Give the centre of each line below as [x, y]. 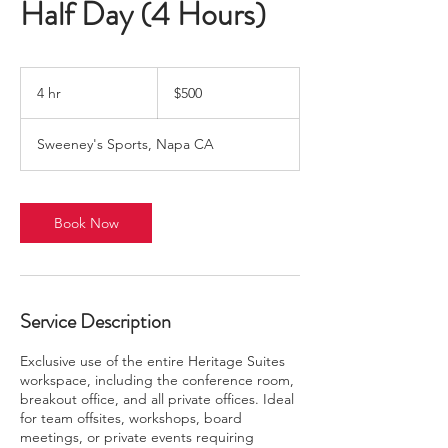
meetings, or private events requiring [137, 437]
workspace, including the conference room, [157, 380]
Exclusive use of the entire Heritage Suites [152, 361]
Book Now [86, 223]
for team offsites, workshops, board [131, 418]
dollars [173, 95]
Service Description [95, 321]
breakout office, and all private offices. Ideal [157, 399]
